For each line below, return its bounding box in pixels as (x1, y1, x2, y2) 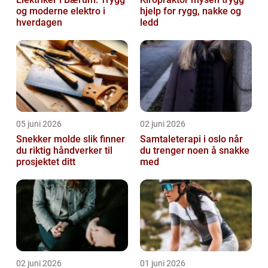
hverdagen (16, 16, 62, 28)
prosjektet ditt (16, 156, 75, 167)
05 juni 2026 (16, 118, 62, 129)
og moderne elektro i (16, 5, 105, 17)
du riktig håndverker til (16, 144, 112, 156)
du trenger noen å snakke (140, 144, 249, 156)
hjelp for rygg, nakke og (140, 5, 241, 17)
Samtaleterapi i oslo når (140, 133, 229, 145)
